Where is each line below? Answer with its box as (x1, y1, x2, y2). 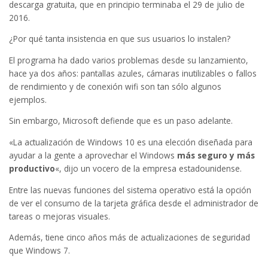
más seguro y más (177, 150, 255, 162)
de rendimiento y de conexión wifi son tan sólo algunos (9, 80, 221, 92)
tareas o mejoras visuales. (9, 210, 110, 222)
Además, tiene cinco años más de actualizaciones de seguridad (9, 232, 250, 243)
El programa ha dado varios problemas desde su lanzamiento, (9, 54, 248, 66)
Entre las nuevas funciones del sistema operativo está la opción (9, 184, 251, 196)
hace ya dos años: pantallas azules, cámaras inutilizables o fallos (9, 67, 257, 79)
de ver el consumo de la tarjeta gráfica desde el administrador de (9, 197, 258, 209)
